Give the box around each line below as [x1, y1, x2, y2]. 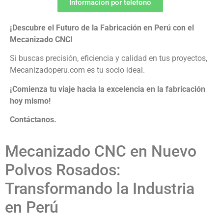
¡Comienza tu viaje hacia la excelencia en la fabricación [10, 84, 205, 94]
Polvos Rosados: [5, 160, 120, 179]
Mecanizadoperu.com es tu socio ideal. [10, 65, 145, 75]
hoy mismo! [10, 96, 51, 106]
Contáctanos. [10, 115, 56, 125]
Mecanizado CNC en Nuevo [5, 141, 196, 161]
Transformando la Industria [5, 179, 194, 198]
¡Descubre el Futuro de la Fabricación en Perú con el [10, 23, 194, 32]
